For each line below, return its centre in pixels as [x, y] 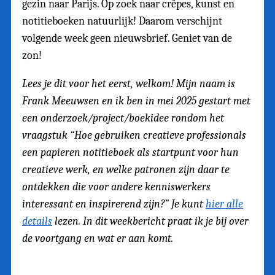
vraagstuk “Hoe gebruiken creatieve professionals [134, 135]
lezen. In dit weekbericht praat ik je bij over [150, 221]
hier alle [224, 204]
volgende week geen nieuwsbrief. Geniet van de [127, 38]
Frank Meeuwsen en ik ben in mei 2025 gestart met [136, 101]
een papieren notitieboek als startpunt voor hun [130, 152]
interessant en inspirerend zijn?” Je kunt [114, 204]
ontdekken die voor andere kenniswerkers [116, 187]
